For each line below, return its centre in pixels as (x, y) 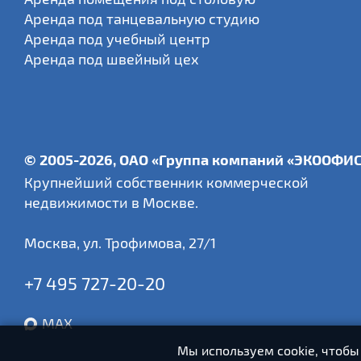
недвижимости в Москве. (111, 202)
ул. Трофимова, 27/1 (149, 243)
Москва (50, 243)
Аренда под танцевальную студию (142, 19)
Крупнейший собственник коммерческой (166, 182)
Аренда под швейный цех (112, 59)
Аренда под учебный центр (117, 39)
